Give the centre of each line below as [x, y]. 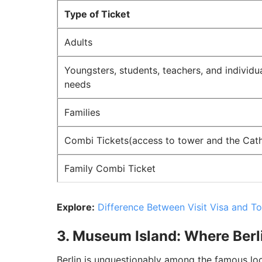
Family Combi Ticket [110, 169]
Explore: [76, 207]
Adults [78, 42]
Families [82, 113]
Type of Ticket [97, 14]
